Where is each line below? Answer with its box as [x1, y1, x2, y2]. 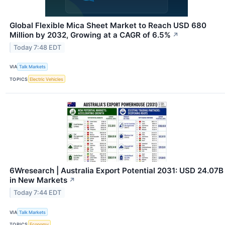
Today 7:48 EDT [14, 43, 62, 51]
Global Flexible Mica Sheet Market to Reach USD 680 [10, 20, 206, 30]
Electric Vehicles [30, 76, 64, 82]
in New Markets [10, 175, 67, 185]
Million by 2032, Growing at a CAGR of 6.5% [10, 30, 171, 40]
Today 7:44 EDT [14, 189, 62, 197]
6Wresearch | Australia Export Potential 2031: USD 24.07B [10, 166, 223, 176]
